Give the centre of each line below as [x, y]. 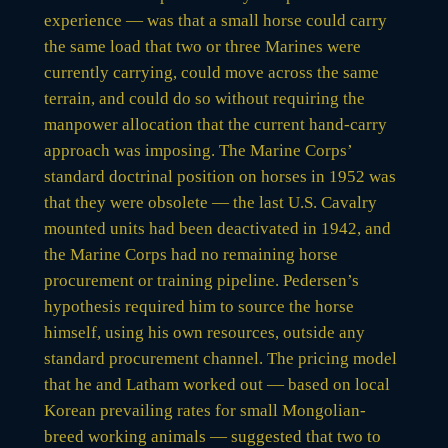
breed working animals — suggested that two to [212, 436]
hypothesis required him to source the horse [198, 306]
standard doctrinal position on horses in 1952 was [219, 176]
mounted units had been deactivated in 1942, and [217, 228]
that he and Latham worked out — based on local [216, 384]
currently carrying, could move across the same [211, 72]
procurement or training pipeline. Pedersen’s [201, 280]
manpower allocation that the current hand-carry [215, 124]
